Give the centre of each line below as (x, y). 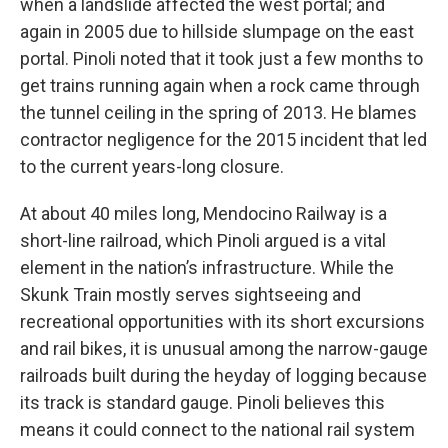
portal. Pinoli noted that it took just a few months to (221, 58)
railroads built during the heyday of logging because (223, 375)
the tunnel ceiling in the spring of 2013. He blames (218, 112)
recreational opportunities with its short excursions (222, 321)
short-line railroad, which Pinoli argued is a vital (203, 240)
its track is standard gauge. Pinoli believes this (202, 402)
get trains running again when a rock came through (220, 85)
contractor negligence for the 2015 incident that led (223, 139)
